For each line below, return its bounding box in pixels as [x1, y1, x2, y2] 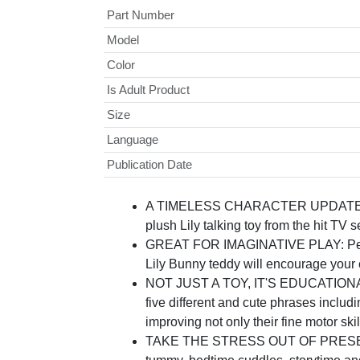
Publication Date [106, 157, 192, 172]
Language [106, 133, 158, 147]
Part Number [106, 8, 174, 22]
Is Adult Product [106, 83, 190, 97]
